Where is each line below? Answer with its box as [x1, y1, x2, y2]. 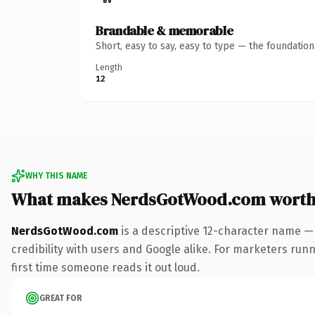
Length [96, 62, 122, 72]
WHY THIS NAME [25, 170, 87, 181]
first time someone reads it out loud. [11, 260, 200, 274]
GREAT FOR [39, 292, 82, 303]
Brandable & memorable [96, 21, 233, 39]
